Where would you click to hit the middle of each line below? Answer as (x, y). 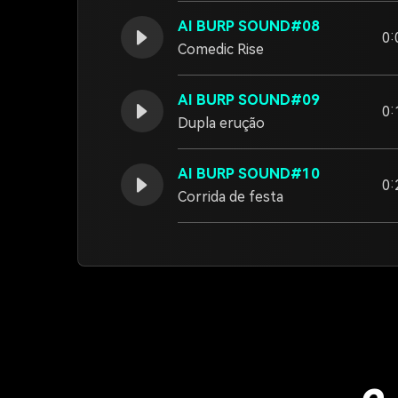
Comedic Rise (221, 49)
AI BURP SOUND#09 (249, 100)
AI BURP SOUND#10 (249, 174)
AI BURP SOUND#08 (249, 26)
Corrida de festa (231, 197)
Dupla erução (221, 123)
